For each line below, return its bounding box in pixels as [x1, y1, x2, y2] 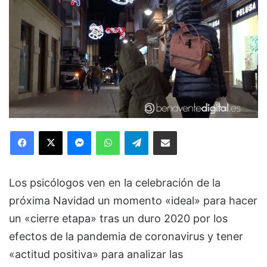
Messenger [91, 125, 133, 135]
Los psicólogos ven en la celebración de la [9, 176, 221, 189]
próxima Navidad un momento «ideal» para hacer [9, 194, 257, 207]
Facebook [33, 125, 70, 135]
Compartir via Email [176, 125, 195, 135]
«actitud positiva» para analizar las [9, 247, 183, 260]
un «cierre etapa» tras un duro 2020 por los [9, 212, 228, 225]
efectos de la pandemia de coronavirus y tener [9, 229, 243, 243]
